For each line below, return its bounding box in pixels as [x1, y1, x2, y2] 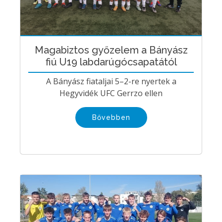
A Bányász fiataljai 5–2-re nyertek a [46, 75, 176, 87]
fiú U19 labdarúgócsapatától [45, 55, 177, 68]
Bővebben [92, 113, 130, 121]
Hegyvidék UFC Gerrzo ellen [59, 87, 163, 99]
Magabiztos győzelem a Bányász [34, 44, 188, 56]
